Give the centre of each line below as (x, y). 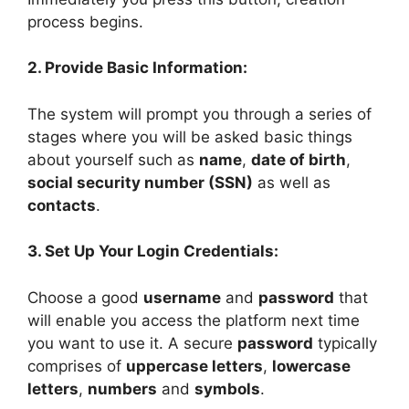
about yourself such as (113, 159)
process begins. (85, 21)
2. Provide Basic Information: (137, 68)
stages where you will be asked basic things (190, 136)
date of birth (299, 159)
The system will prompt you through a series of (199, 114)
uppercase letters (194, 366)
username (182, 297)
